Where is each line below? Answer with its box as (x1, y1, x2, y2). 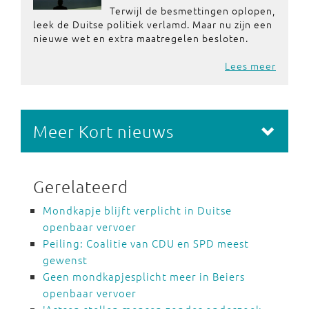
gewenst (43, 252, 88, 267)
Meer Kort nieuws (33, 121, 174, 141)
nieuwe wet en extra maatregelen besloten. (33, 31, 248, 45)
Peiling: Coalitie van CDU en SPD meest (43, 236, 249, 250)
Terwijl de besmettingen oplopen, (109, 3, 275, 17)
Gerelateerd (33, 176, 128, 197)
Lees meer (225, 59, 276, 72)
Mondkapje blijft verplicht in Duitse (43, 203, 232, 217)
